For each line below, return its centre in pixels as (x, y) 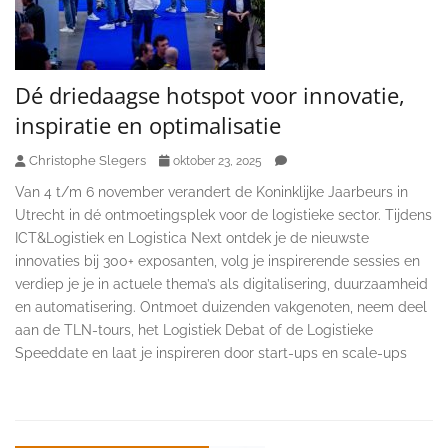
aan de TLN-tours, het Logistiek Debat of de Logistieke (194, 329)
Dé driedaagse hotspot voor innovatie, (210, 94)
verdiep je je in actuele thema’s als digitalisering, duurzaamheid (221, 283)
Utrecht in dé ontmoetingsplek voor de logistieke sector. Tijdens (223, 214)
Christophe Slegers (87, 160)
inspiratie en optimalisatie (148, 124)
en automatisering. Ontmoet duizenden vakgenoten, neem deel (221, 306)
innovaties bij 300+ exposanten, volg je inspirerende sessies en (217, 260)
